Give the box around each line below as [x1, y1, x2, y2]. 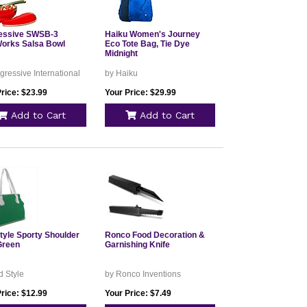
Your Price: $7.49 [104, 288, 171, 298]
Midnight [104, 49, 138, 58]
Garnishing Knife [104, 240, 170, 249]
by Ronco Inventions [104, 269, 181, 279]
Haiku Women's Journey [104, 29, 200, 39]
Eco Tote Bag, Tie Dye [104, 39, 190, 49]
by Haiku [104, 69, 138, 78]
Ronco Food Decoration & [104, 230, 205, 240]
